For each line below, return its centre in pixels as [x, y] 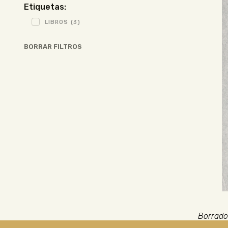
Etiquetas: [45, 7]
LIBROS [56, 22]
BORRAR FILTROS [53, 46]
